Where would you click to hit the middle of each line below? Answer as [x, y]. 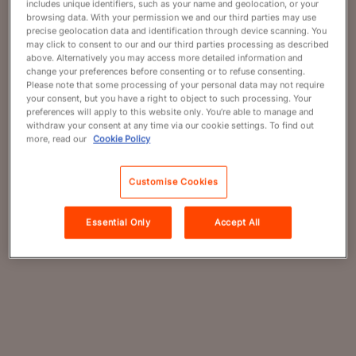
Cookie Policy [122, 139]
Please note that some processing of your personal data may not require [176, 85]
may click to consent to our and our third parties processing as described [178, 44]
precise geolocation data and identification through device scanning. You [177, 31]
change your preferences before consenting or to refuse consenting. [166, 71]
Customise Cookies [174, 182]
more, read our [58, 139]
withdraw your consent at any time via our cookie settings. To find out [170, 125]
